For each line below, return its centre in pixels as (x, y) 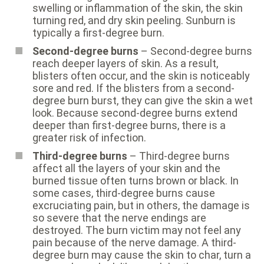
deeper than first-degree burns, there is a (129, 126)
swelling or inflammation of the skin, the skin (138, 8)
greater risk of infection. (89, 138)
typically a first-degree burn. (98, 33)
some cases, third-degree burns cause (124, 193)
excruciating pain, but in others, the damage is (141, 206)
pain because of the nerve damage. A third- (134, 243)
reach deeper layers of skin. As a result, (125, 64)
